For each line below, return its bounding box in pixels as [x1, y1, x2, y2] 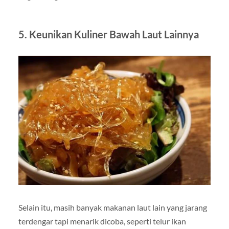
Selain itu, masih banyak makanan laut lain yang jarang [18, 202, 207, 212]
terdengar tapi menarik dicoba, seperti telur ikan [18, 216, 186, 226]
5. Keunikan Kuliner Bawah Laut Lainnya [18, 28, 199, 40]
